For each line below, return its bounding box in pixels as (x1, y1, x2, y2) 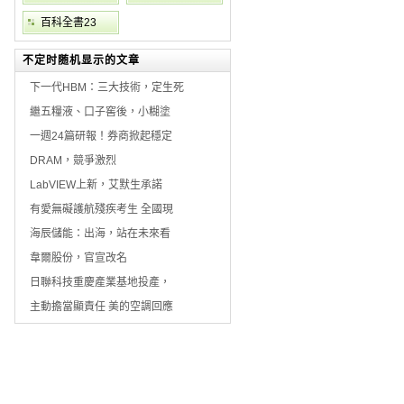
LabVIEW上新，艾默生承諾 (30, 179, 162, 191)
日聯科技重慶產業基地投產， (30, 276, 170, 289)
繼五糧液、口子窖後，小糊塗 (30, 106, 170, 118)
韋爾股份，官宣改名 (30, 252, 127, 264)
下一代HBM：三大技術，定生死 (30, 81, 184, 94)
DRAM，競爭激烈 (30, 154, 116, 167)
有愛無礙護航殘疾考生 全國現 (30, 203, 173, 216)
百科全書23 (41, 16, 96, 29)
